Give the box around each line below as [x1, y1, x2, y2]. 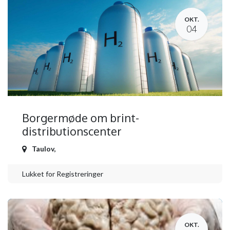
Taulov [32, 144, 54, 154]
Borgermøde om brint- [22, 111, 139, 125]
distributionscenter [22, 124, 122, 139]
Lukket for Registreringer [22, 169, 103, 179]
